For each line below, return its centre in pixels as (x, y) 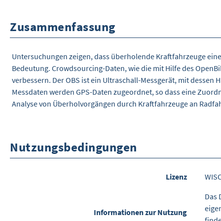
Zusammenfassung (63, 26)
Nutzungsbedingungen (74, 147)
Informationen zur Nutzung (140, 212)
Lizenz (176, 177)
